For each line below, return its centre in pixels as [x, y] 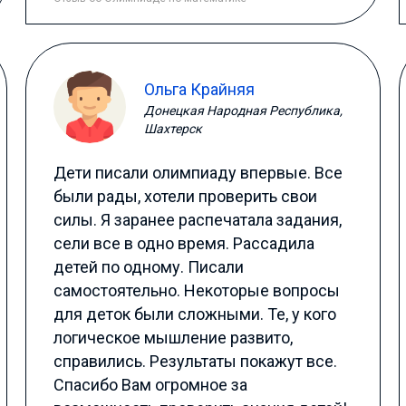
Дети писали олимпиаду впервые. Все [198, 173]
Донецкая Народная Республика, [244, 110]
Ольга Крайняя [200, 89]
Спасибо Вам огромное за [151, 385]
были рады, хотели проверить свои [186, 196]
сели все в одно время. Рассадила [184, 243]
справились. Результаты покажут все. [196, 361]
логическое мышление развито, [174, 338]
